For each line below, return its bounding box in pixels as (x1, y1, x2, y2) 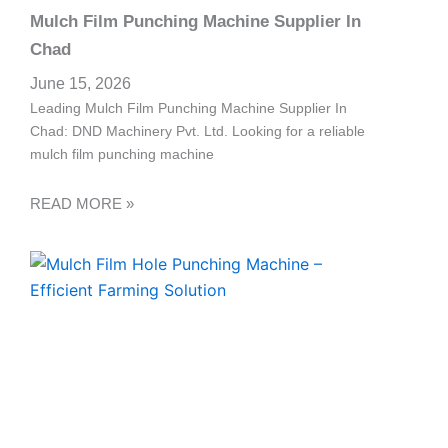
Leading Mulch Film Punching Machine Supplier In (30, 99, 347, 116)
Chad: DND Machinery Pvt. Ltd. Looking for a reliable (30, 122, 365, 139)
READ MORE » (30, 195, 134, 213)
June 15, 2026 (30, 74, 131, 92)
